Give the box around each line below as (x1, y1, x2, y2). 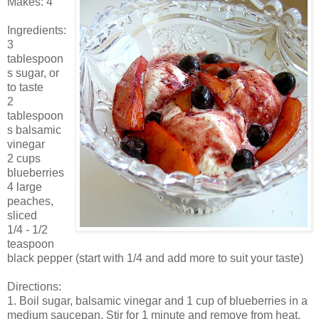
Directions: (7, 280, 61, 293)
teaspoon (7, 237, 54, 250)
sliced (7, 209, 37, 221)
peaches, (7, 194, 53, 207)
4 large (7, 180, 42, 193)
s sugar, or (7, 66, 59, 79)
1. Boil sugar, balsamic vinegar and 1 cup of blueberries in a (7, 294, 308, 307)
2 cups (7, 152, 41, 164)
